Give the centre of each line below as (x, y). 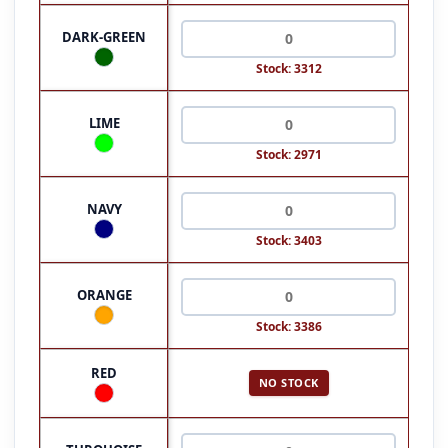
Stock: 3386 (288, 326)
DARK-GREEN (104, 36)
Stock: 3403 (288, 240)
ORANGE (104, 294)
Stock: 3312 (288, 68)
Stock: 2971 (288, 154)
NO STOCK (288, 382)
